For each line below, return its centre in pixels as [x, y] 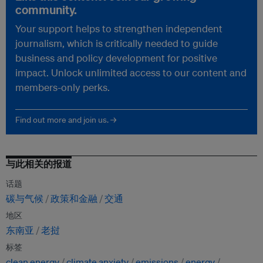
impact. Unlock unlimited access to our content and [131, 73]
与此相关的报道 [39, 164]
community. [46, 10]
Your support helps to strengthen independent [119, 29]
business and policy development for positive [116, 58]
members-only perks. [63, 87]
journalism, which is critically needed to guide [117, 43]
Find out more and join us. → [66, 120]
